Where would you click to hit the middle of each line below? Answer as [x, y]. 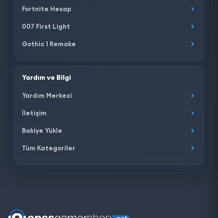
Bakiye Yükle [42, 130]
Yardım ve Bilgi [46, 77]
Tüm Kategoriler [49, 148]
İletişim [34, 113]
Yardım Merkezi [47, 95]
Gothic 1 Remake [49, 44]
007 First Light [46, 26]
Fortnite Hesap [46, 9]
